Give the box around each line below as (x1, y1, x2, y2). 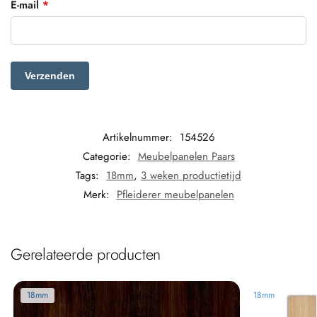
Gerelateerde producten (11, 243, 161, 266)
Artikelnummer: (102, 129, 176, 146)
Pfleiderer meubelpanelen (116, 187, 234, 203)
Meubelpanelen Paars (137, 149, 235, 165)
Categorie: (82, 149, 134, 165)
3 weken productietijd (141, 168, 241, 184)
